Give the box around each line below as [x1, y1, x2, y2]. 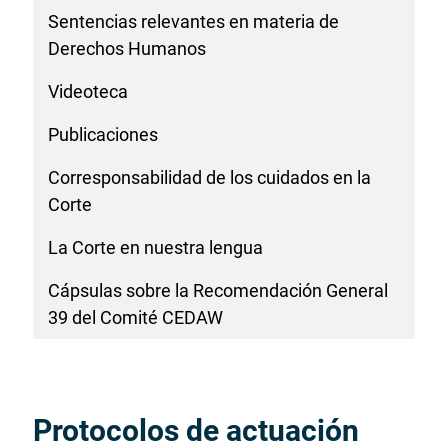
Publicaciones [48, 124, 158, 145]
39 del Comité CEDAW [48, 307, 223, 328]
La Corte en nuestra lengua [48, 237, 263, 258]
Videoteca [48, 81, 128, 102]
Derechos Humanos [48, 38, 206, 59]
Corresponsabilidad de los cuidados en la [48, 167, 371, 188]
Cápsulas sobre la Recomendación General [48, 280, 388, 301]
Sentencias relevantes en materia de [48, 11, 339, 32]
